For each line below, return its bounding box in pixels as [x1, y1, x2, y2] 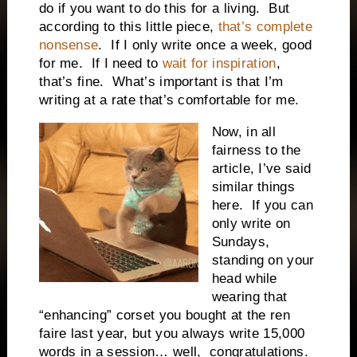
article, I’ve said [211, 160, 312, 176]
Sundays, [211, 233, 270, 249]
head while [211, 270, 277, 286]
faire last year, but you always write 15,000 [38, 325, 305, 341]
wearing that [211, 288, 288, 304]
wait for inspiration [162, 56, 277, 72]
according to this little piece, [38, 19, 218, 35]
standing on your [211, 252, 315, 268]
